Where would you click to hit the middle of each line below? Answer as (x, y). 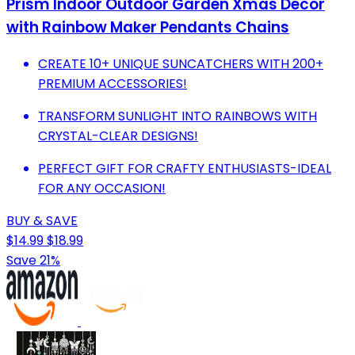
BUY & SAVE (42, 220)
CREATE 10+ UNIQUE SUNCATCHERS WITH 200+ (181, 63)
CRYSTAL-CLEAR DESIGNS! (118, 136)
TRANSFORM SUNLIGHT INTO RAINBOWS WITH (177, 116)
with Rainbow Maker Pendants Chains (148, 28)
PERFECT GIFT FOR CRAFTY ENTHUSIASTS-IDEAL (185, 168)
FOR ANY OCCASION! (102, 188)
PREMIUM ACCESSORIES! (113, 83)
